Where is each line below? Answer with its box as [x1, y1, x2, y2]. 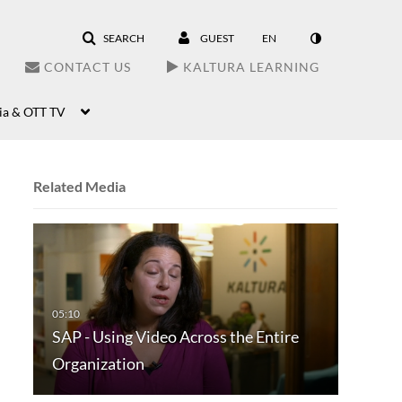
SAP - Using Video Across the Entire [51, 327, 299, 347]
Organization [51, 354, 144, 374]
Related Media [32, 178, 126, 195]
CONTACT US [40, 59, 131, 74]
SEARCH [103, 31, 144, 45]
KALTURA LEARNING [179, 59, 319, 74]
